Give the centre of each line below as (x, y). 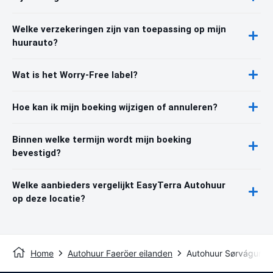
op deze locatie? (49, 198)
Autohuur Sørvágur (224, 253)
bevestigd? (37, 153)
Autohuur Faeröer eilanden (120, 253)
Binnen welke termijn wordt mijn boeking (102, 139)
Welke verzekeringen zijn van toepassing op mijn (119, 29)
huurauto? (35, 42)
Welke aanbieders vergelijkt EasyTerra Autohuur (119, 185)
